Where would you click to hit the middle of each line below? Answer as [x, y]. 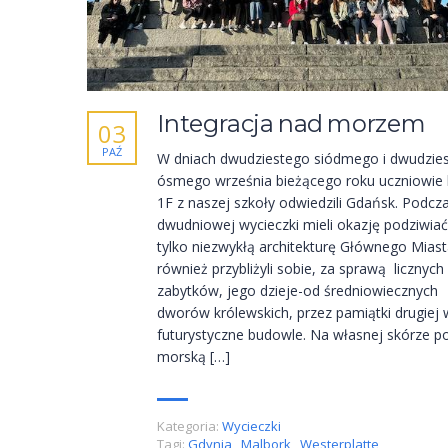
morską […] [193, 357]
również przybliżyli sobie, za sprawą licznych [300, 269]
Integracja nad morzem [291, 124]
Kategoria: [188, 426]
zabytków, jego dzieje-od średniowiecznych [297, 291]
